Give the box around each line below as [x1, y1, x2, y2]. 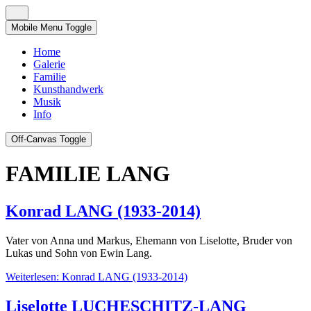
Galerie [33, 58, 65, 70]
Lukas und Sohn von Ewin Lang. [6, 246, 152, 259]
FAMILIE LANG [6, 161, 170, 187]
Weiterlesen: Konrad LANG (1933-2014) [6, 270, 187, 283]
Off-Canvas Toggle [11, 134, 86, 144]
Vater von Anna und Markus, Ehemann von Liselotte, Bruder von [6, 234, 292, 246]
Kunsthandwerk [33, 83, 103, 95]
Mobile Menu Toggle [11, 22, 92, 33]
